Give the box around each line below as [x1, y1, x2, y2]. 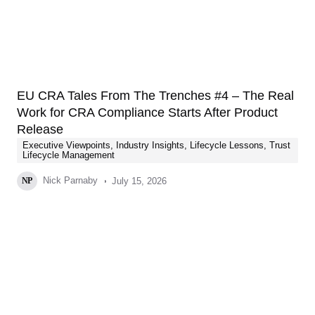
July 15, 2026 [111, 175, 167, 186]
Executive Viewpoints [22, 140, 110, 150]
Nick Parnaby [39, 175, 98, 186]
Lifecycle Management [22, 150, 115, 160]
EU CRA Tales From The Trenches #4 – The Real [17, 89, 294, 103]
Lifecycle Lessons [190, 140, 264, 150]
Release [17, 122, 63, 136]
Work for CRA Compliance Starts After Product [17, 105, 278, 120]
